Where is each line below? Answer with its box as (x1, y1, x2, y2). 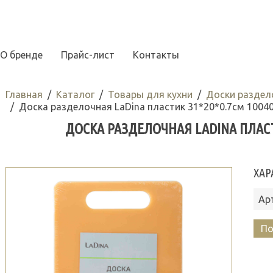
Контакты (133, 49, 179, 60)
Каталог (55, 89, 94, 100)
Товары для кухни (107, 89, 193, 100)
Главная (5, 89, 43, 100)
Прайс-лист (61, 49, 115, 60)
